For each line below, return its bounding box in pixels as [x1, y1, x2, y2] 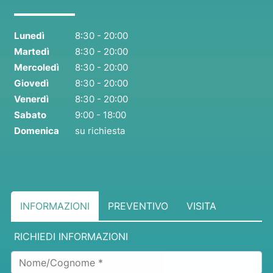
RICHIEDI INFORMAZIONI [13, 230, 128, 243]
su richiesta [74, 124, 125, 136]
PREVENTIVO [107, 199, 168, 212]
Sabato [13, 108, 46, 121]
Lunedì [13, 29, 44, 41]
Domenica [13, 124, 59, 136]
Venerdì [13, 93, 49, 105]
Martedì [13, 45, 49, 57]
